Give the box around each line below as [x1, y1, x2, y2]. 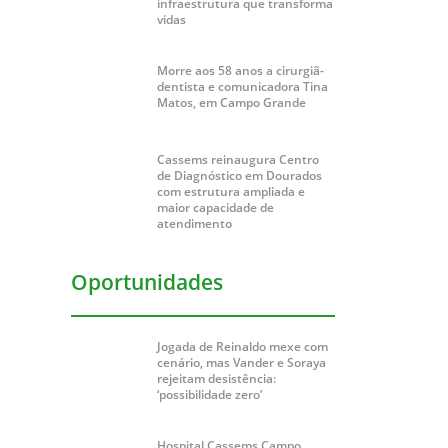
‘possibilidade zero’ [156, 386, 262, 404]
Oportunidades [71, 268, 223, 297]
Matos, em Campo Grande [156, 94, 306, 111]
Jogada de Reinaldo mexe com [156, 338, 328, 356]
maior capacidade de [156, 199, 274, 217]
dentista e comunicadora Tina [156, 78, 328, 95]
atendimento [156, 215, 232, 233]
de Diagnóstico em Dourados [156, 167, 322, 185]
